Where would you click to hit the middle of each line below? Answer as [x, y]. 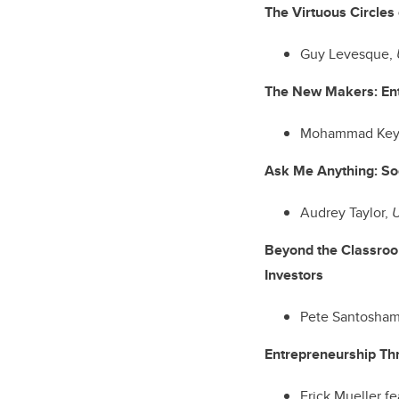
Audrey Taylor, [346, 213]
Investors [294, 275]
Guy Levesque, [348, 54]
